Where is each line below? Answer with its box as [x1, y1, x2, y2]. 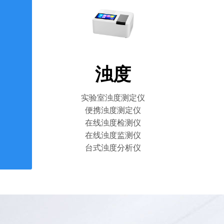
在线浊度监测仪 [85, 131, 141, 139]
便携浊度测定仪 [85, 106, 141, 114]
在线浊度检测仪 [85, 118, 141, 127]
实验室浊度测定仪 [81, 93, 145, 102]
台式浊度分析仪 [85, 143, 141, 152]
